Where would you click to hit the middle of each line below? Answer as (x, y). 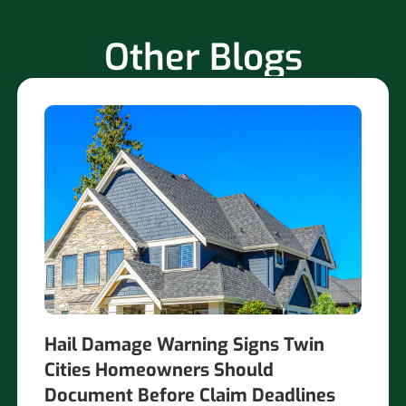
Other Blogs (203, 57)
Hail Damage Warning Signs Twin (185, 345)
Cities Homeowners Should (159, 371)
